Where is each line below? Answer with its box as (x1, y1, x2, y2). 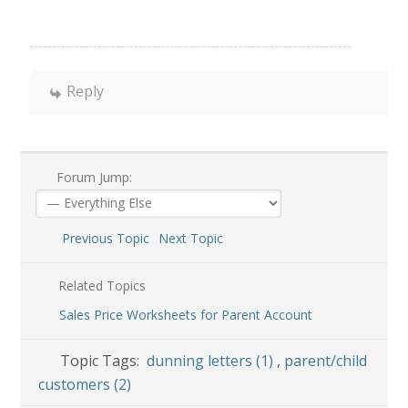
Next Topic (158, 229, 230, 247)
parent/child (284, 350, 368, 371)
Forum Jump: (52, 168, 132, 186)
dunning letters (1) (147, 350, 278, 371)
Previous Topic (54, 229, 149, 247)
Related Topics (54, 276, 146, 294)
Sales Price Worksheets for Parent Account (58, 305, 312, 323)
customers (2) (38, 373, 132, 394)
